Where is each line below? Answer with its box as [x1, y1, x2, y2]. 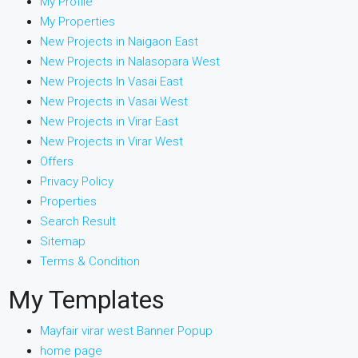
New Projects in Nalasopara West [40, 54, 220, 69]
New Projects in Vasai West [40, 94, 188, 109]
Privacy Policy [40, 174, 113, 189]
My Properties [40, 14, 115, 29]
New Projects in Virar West [40, 134, 183, 149]
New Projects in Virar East [40, 114, 178, 129]
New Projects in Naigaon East [40, 34, 198, 49]
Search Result [40, 214, 116, 229]
